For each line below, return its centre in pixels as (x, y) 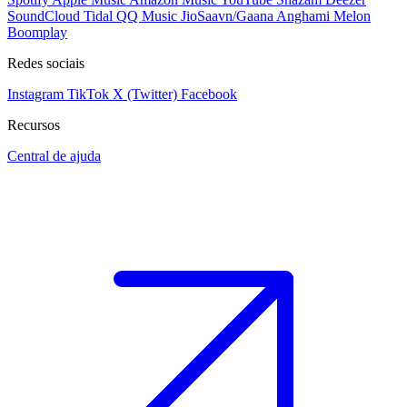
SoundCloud (44, 15)
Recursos (34, 124)
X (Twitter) (145, 94)
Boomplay (37, 32)
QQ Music (147, 15)
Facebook (209, 94)
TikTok (88, 94)
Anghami (303, 15)
